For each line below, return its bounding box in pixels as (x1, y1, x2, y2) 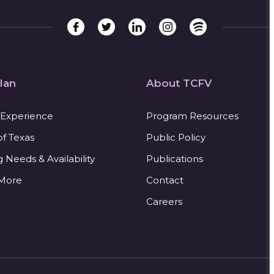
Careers (146, 196, 182, 207)
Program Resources (146, 110, 239, 122)
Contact (146, 174, 183, 186)
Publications (146, 153, 203, 165)
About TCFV (146, 77, 212, 89)
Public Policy (146, 131, 206, 143)
